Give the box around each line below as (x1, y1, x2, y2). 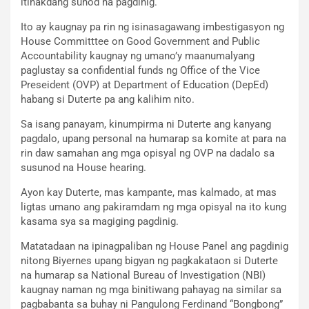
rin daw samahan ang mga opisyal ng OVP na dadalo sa (21, 146, 275, 159)
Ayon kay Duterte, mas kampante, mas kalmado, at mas (21, 186, 277, 199)
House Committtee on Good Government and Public (21, 34, 260, 48)
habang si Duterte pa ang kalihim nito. (21, 92, 195, 106)
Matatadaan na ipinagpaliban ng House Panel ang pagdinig (21, 239, 288, 252)
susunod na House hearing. (21, 161, 146, 174)
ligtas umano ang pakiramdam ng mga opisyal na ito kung (21, 200, 286, 213)
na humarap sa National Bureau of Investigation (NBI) (21, 268, 266, 281)
